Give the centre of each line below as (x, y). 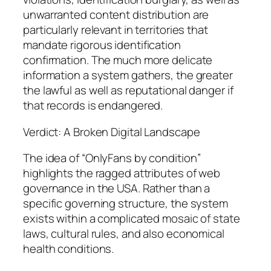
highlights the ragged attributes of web (122, 173)
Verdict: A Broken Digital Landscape (112, 132)
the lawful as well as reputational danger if (128, 90)
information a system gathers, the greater (128, 75)
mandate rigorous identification (102, 45)
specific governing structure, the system (126, 204)
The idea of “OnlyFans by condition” (112, 158)
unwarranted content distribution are (116, 15)
